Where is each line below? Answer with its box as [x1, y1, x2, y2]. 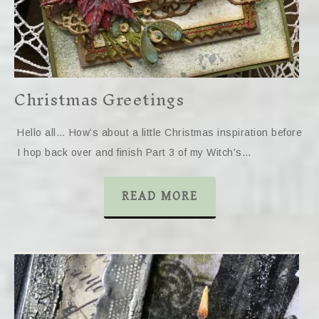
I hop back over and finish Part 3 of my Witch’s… [17, 147, 251, 158]
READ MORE [121, 189, 198, 204]
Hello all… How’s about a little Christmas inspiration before [17, 127, 302, 138]
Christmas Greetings [14, 81, 184, 118]
